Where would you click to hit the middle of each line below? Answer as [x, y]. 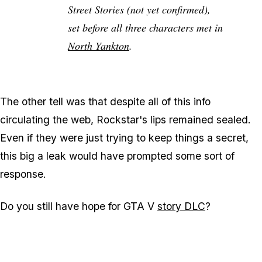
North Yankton [99, 45]
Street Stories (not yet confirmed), [139, 9]
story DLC [181, 206]
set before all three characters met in [145, 27]
